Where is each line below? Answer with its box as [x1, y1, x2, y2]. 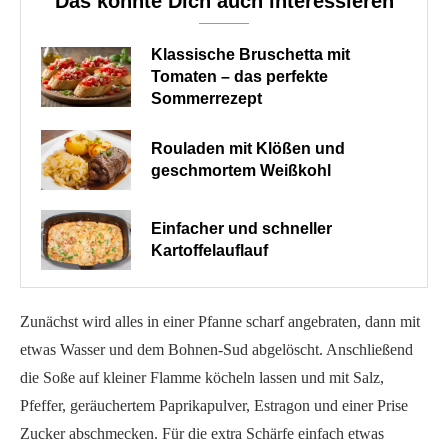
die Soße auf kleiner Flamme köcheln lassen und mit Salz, [20, 368, 384, 386]
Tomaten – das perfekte [151, 67, 328, 85]
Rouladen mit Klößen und [151, 139, 345, 157]
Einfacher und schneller [151, 219, 332, 237]
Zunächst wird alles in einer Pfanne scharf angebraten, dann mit [20, 312, 420, 330]
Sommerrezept [151, 89, 262, 107]
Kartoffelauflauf [151, 241, 268, 259]
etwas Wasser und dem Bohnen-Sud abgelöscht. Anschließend [20, 340, 413, 358]
